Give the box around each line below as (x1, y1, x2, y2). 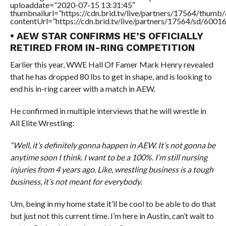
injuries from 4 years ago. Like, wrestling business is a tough (10, 164, 213, 175)
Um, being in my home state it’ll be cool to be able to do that (10, 199, 216, 209)
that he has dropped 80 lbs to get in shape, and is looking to (10, 72, 212, 82)
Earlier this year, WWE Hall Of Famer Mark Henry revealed (10, 60, 213, 70)
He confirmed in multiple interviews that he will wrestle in (10, 106, 206, 116)
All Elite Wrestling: (10, 118, 75, 128)
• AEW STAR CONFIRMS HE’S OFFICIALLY (10, 30, 203, 42)
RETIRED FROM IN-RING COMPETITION (10, 42, 195, 54)
